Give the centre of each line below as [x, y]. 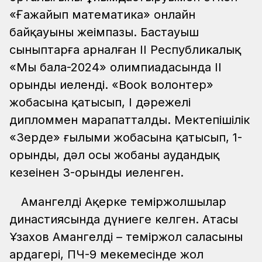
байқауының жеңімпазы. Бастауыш [104, 32]
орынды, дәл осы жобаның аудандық [114, 155]
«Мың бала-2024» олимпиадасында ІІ [116, 68]
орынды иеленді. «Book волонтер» [111, 85]
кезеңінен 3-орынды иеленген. [100, 173]
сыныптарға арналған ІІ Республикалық [125, 50]
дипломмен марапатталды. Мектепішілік [130, 120]
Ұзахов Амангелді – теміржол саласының [126, 237]
